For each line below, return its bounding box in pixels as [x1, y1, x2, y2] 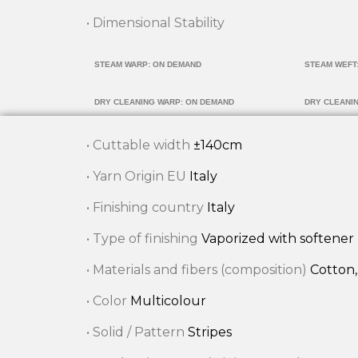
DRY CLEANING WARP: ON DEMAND [93, 97, 234, 106]
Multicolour [129, 292, 206, 308]
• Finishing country [86, 199, 207, 215]
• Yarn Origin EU [86, 168, 189, 184]
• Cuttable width [86, 137, 193, 153]
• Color [86, 292, 130, 308]
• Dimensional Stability [86, 15, 225, 31]
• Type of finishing [86, 230, 201, 246]
